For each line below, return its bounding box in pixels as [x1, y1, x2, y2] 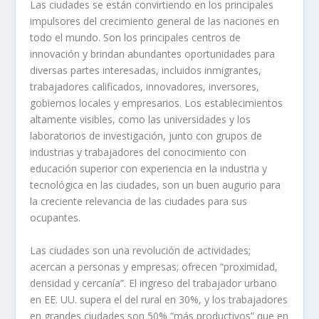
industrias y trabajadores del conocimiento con [30, 145, 247, 159]
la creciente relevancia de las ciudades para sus [30, 194, 248, 209]
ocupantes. [30, 211, 81, 225]
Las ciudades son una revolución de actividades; [30, 243, 251, 257]
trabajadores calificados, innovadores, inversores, [30, 80, 260, 94]
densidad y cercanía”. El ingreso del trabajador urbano [30, 276, 278, 290]
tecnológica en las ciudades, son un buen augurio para [30, 178, 281, 192]
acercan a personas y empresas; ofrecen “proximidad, [30, 259, 278, 273]
